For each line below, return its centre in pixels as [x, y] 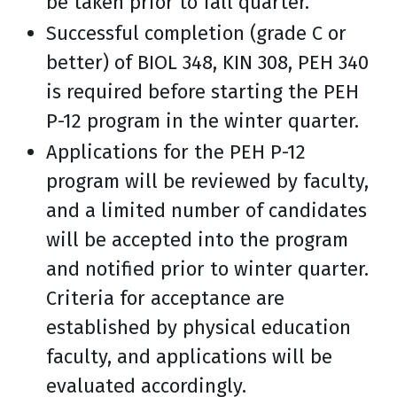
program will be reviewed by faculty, [207, 181]
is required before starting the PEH [202, 92]
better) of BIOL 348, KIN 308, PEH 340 [207, 62]
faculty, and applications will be [189, 357]
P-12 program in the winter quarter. [202, 121]
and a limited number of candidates [206, 210]
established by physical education [198, 327]
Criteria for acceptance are [165, 298]
